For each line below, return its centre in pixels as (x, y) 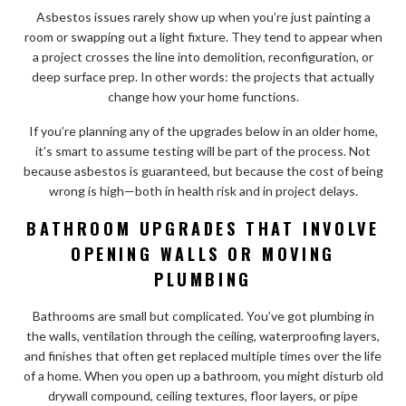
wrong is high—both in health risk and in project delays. (203, 190)
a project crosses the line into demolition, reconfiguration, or (203, 56)
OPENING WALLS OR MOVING (203, 253)
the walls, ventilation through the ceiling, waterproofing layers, (203, 335)
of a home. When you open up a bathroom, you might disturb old (203, 375)
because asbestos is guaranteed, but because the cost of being (203, 170)
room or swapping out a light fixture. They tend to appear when (203, 36)
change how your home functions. (203, 96)
